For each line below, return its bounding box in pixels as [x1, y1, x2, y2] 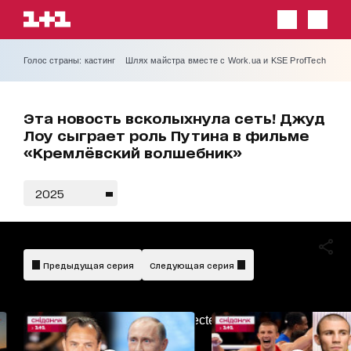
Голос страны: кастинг [24, 56, 116, 65]
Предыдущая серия [41, 260, 134, 270]
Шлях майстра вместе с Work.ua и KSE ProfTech [125, 56, 327, 65]
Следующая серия [150, 260, 237, 270]
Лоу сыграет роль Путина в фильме [24, 126, 309, 143]
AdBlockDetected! [125, 313, 226, 327]
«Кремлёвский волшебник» [24, 143, 242, 161]
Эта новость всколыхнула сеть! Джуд [24, 109, 325, 126]
